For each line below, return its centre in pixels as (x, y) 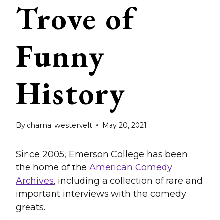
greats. (33, 207)
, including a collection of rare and (128, 180)
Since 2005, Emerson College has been (102, 154)
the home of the (53, 167)
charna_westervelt (60, 125)
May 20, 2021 (125, 125)
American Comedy (131, 167)
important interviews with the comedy (101, 194)
